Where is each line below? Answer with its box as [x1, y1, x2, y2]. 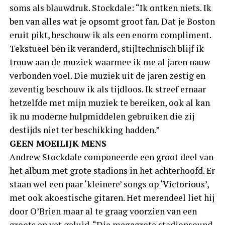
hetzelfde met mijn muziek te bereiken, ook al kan [9, 97, 210, 109]
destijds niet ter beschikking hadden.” [9, 124, 160, 136]
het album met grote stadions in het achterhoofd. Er [9, 165, 215, 177]
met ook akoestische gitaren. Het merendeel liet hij [9, 192, 214, 204]
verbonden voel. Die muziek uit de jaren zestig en [9, 70, 205, 82]
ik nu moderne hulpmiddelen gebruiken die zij [9, 110, 194, 123]
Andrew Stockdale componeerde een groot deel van [9, 151, 213, 163]
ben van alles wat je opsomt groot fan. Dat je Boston [9, 16, 215, 28]
